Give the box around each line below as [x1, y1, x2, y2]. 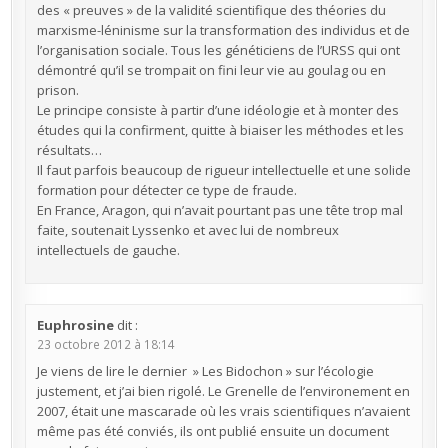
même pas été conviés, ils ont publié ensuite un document [36, 422, 389, 441]
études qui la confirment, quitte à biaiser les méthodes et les [36, 120, 404, 139]
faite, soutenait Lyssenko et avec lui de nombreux [36, 220, 339, 239]
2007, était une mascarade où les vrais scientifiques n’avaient [36, 402, 410, 421]
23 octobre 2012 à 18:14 [36, 336, 175, 353]
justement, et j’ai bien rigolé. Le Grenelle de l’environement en [36, 382, 410, 401]
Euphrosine [36, 316, 114, 335]
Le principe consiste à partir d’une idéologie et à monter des [36, 100, 399, 119]
